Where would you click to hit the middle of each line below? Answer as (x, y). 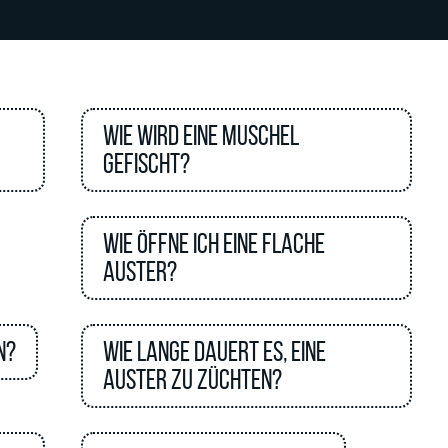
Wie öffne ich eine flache (214, 243)
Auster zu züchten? (193, 379)
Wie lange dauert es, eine (215, 351)
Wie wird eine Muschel (201, 135)
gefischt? (147, 163)
